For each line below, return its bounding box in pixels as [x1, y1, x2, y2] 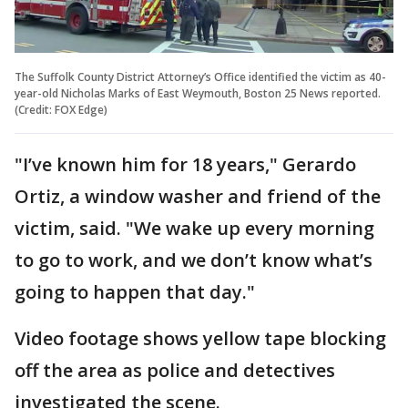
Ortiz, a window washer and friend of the [15, 184, 381, 209]
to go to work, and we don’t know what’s [15, 248, 372, 273]
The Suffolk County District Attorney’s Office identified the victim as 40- [15, 69, 386, 86]
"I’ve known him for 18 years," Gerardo [15, 152, 356, 178]
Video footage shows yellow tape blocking [15, 326, 386, 352]
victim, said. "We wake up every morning [15, 216, 374, 241]
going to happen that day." [15, 280, 255, 305]
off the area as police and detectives [15, 358, 335, 383]
